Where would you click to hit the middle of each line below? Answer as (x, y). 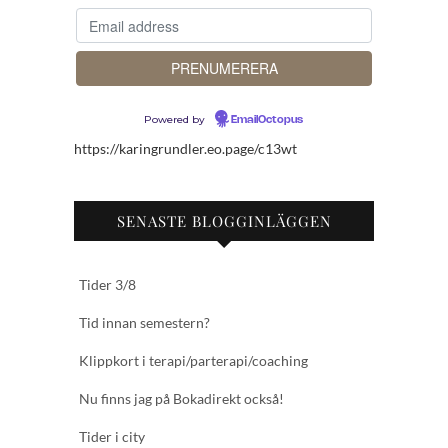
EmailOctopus (267, 120)
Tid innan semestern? (144, 323)
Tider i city (112, 437)
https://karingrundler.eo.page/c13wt (185, 149)
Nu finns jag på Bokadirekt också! (181, 399)
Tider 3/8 (107, 285)
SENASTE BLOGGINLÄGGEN (224, 221)
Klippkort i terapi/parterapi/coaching (193, 361)
